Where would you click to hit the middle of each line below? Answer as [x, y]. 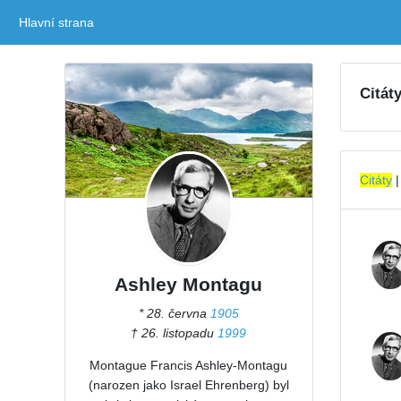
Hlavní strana [56, 22]
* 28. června [174, 314]
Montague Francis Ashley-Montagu [189, 366]
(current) [119, 22]
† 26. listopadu [175, 333]
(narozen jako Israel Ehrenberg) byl [188, 385]
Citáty [375, 180]
